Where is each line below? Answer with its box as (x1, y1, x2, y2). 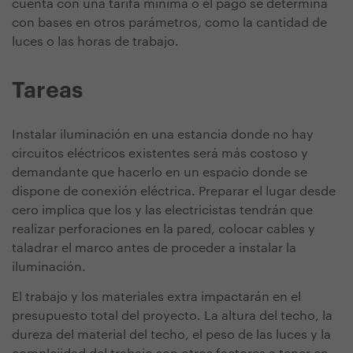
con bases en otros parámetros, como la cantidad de (12, 17, 327, 30)
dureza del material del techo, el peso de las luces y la (12, 329, 331, 342)
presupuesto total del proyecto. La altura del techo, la (12, 310, 333, 323)
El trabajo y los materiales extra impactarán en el (12, 291, 301, 304)
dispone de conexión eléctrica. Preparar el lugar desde (12, 185, 336, 199)
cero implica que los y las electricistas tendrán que (12, 204, 313, 217)
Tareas (12, 80, 83, 102)
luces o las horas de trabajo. (12, 35, 179, 49)
